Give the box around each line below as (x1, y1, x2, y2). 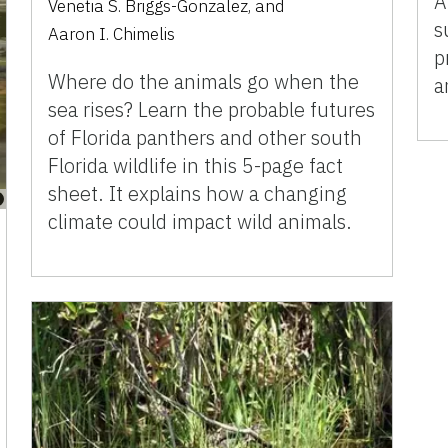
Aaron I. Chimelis (48, 22, 176, 45)
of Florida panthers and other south (48, 123, 363, 151)
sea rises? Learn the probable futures (48, 95, 376, 123)
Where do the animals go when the (48, 67, 360, 95)
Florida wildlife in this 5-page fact (48, 151, 344, 179)
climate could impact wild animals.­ (48, 207, 353, 235)
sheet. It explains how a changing (48, 179, 348, 207)
